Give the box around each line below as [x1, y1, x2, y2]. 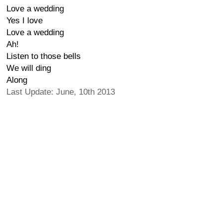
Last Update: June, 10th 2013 [6, 87, 115, 97]
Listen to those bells [6, 52, 81, 61]
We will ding [6, 63, 51, 73]
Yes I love [6, 16, 43, 25]
